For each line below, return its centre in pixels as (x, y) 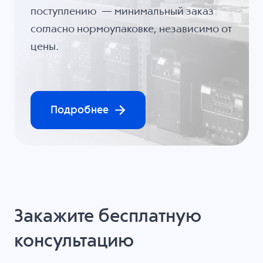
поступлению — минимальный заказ (122, 11)
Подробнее (80, 110)
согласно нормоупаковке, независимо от (131, 29)
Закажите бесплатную (107, 217)
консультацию (74, 241)
